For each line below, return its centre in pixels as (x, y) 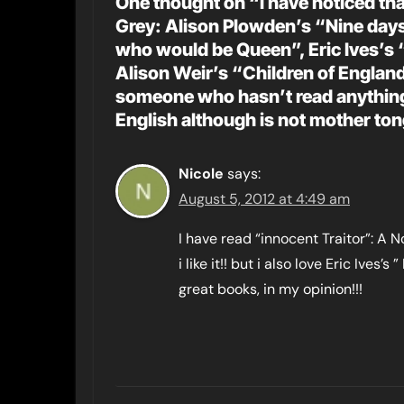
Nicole (201, 174)
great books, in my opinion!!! (271, 289)
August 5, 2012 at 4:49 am (264, 199)
